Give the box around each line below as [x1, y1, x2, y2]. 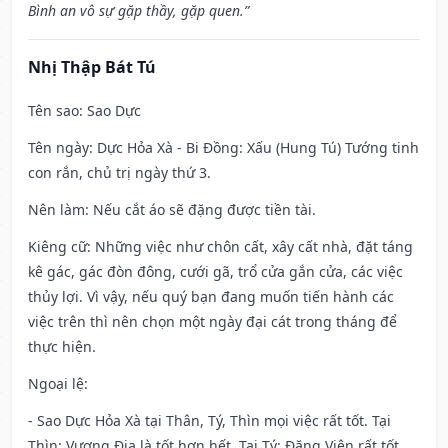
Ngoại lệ [28, 374, 84, 394]
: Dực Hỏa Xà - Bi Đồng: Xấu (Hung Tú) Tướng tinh [89, 138, 419, 158]
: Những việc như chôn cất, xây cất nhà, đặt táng [87, 237, 413, 257]
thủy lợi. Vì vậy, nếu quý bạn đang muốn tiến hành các [28, 287, 394, 307]
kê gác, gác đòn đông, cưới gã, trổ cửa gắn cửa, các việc [28, 262, 403, 282]
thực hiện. [28, 337, 96, 357]
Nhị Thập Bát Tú [28, 56, 156, 79]
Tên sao [28, 101, 79, 121]
